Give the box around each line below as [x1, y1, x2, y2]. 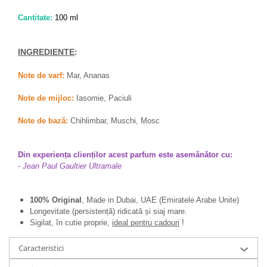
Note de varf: [18, 71, 64, 80]
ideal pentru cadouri [112, 218, 179, 227]
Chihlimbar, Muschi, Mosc [70, 116, 160, 125]
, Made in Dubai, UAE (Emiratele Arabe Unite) [82, 195, 239, 204]
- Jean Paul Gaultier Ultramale [18, 162, 122, 170]
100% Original [30, 195, 82, 204]
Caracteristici [18, 243, 64, 253]
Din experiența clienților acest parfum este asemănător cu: [18, 150, 232, 159]
